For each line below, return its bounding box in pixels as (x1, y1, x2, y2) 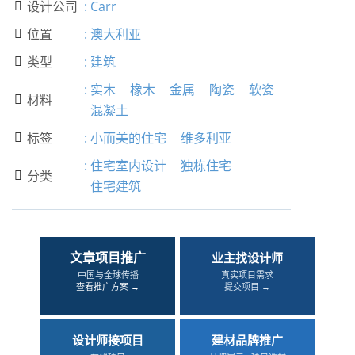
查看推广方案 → (76, 281, 139, 292)
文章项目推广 (70, 249, 146, 266)
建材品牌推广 (212, 332, 283, 348)
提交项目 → (224, 281, 270, 292)
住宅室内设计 (90, 157, 166, 174)
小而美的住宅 (90, 129, 166, 147)
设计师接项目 (72, 332, 143, 348)
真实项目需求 (221, 269, 273, 281)
